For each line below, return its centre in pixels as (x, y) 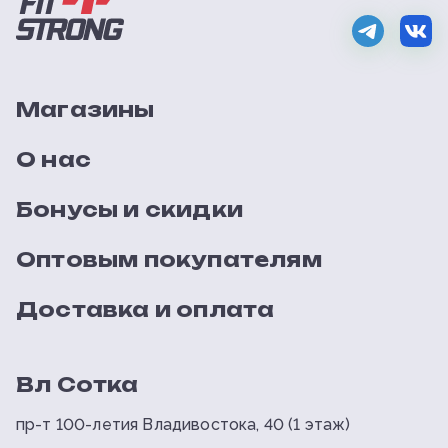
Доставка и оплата (145, 310)
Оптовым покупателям (169, 260)
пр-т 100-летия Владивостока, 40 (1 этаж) (183, 425)
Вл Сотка (77, 385)
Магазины (85, 110)
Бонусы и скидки (129, 210)
